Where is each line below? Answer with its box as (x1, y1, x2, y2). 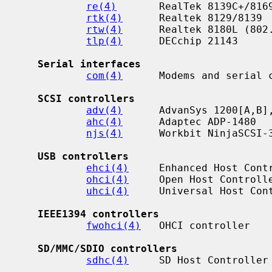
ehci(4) (86, 161, 129, 174)
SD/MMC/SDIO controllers (38, 242, 177, 254)
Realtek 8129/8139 (123, 12, 262, 24)
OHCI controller (141, 219, 250, 231)
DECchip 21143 (123, 35, 238, 47)
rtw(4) (86, 23, 123, 35)
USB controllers (38, 150, 129, 162)
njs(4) (86, 127, 123, 139)
